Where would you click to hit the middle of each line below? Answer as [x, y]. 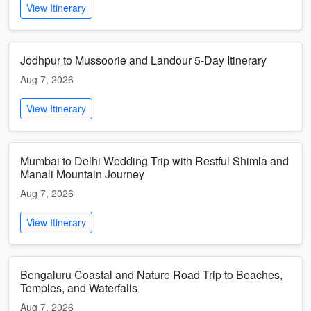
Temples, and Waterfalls [79, 288]
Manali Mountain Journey [82, 174]
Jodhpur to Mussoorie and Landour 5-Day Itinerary [143, 60]
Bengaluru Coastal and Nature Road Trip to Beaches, [151, 275]
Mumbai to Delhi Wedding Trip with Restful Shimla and [154, 161]
